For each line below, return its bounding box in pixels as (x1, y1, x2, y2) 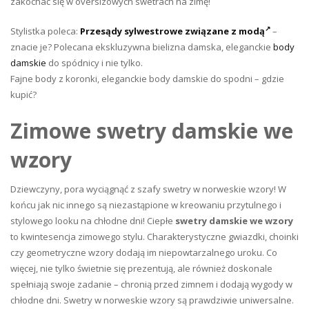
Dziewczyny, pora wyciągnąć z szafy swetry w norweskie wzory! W (10, 183, 286, 195)
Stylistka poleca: (10, 25, 80, 37)
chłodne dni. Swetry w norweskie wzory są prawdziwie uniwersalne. (10, 294, 294, 306)
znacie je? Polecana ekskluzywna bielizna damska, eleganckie (10, 41, 273, 53)
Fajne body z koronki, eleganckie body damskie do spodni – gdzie (10, 72, 284, 85)
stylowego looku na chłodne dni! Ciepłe (10, 215, 175, 227)
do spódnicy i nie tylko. (46, 57, 143, 69)
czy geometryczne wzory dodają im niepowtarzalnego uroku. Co (10, 246, 277, 259)
